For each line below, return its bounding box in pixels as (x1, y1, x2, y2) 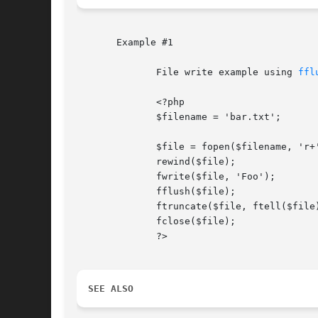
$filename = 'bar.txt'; (77, 111, 122, 123)
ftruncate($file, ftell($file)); (77, 201, 122, 212)
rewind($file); (77, 156, 122, 168)
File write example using (122, 67, 298, 78)
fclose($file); (77, 216, 122, 227)
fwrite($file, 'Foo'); (77, 171, 122, 182)
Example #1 (77, 37, 173, 48)
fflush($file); (77, 186, 122, 197)
